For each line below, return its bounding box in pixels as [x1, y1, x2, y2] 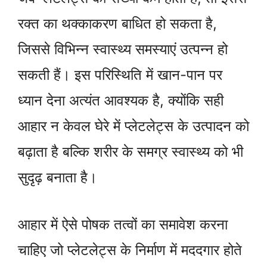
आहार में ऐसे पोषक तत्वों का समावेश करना [18, 216, 228, 234]
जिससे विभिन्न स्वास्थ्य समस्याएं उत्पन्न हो [18, 41, 228, 58]
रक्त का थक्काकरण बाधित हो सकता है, [18, 15, 217, 33]
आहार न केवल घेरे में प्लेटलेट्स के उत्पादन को [18, 117, 249, 135]
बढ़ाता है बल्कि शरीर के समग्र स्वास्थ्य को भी [18, 143, 243, 161]
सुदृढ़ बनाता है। [18, 169, 97, 187]
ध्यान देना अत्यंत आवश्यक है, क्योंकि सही [18, 92, 223, 110]
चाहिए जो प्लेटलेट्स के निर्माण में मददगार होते [18, 241, 242, 259]
